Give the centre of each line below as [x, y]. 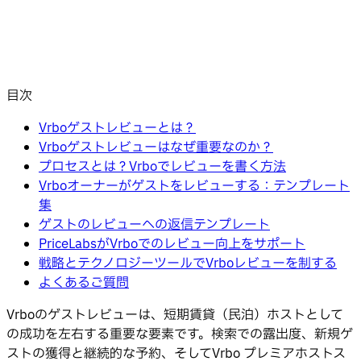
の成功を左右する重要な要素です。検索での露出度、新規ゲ [180, 334]
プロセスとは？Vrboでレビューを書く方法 [162, 166]
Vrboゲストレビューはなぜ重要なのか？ [156, 147]
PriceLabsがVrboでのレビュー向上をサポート [172, 244]
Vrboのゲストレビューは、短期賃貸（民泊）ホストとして [175, 315]
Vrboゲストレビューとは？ [117, 128]
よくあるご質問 [84, 282]
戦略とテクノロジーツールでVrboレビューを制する [188, 263]
